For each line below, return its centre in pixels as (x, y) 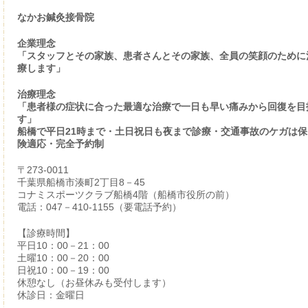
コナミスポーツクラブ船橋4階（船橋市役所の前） (125, 194)
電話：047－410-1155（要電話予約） (99, 207)
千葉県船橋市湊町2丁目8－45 (81, 182)
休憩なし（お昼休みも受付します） (94, 282)
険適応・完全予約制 (60, 143)
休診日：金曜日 (51, 295)
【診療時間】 (46, 233)
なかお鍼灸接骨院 (55, 17)
